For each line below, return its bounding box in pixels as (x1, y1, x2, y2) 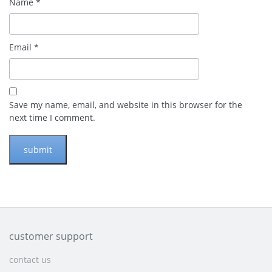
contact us (9, 254, 51, 266)
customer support (9, 229, 93, 243)
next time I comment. (9, 112, 95, 124)
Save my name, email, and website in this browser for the (9, 99, 242, 111)
